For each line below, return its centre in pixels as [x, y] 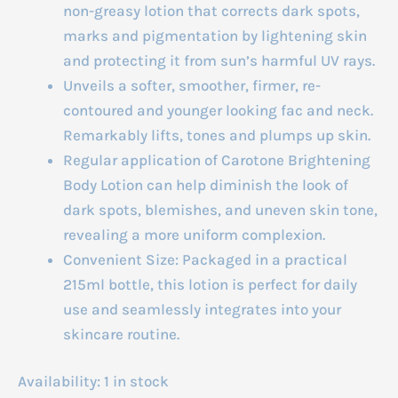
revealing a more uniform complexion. [194, 234]
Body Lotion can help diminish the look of [206, 184]
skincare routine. [121, 334]
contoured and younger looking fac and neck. [218, 110]
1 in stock [136, 382]
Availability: [59, 382]
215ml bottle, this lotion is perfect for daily [210, 284]
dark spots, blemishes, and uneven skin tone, [220, 209]
